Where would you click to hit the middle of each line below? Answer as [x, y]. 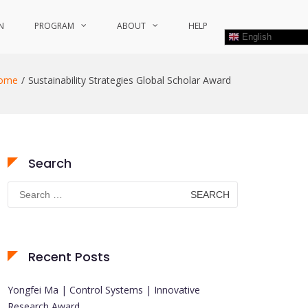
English [255, 36]
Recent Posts [69, 257]
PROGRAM [54, 26]
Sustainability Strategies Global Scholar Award [130, 80]
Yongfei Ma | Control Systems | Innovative [104, 290]
